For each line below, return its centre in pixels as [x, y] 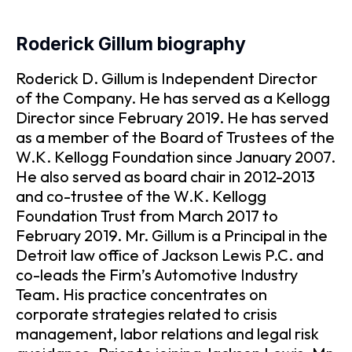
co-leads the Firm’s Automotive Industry [157, 275]
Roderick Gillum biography [131, 44]
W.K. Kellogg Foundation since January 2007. [176, 157]
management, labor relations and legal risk [167, 334]
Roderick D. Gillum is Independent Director [167, 79]
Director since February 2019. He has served [172, 118]
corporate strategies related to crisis [147, 314]
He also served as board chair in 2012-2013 [165, 177]
